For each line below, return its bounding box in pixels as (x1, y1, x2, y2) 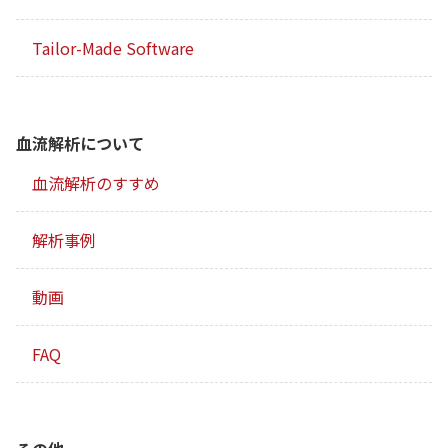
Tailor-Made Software (32, 36, 194, 61)
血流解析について (16, 131, 144, 156)
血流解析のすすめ (32, 171, 160, 196)
